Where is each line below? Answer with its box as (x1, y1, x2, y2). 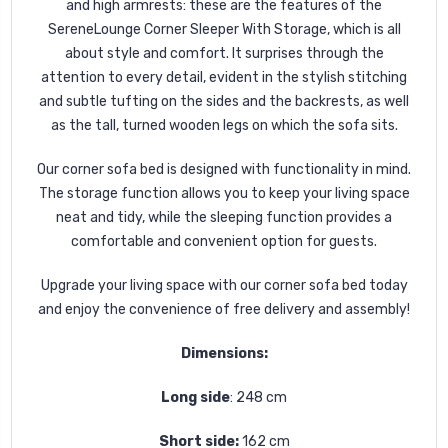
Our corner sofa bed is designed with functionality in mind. (37, 160, 411, 178)
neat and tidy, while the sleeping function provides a (56, 208, 392, 226)
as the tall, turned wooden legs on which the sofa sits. (50, 116, 398, 134)
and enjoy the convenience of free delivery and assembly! (38, 300, 410, 318)
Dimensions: (180, 344, 268, 362)
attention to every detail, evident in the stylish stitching (41, 68, 407, 86)
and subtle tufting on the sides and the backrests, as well (39, 92, 409, 110)
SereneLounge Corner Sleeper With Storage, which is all (47, 20, 401, 38)
